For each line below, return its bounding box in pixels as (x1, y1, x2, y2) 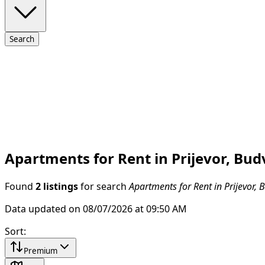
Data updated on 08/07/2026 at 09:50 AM (5, 203, 187, 214)
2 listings (35, 181, 78, 191)
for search (78, 181, 129, 191)
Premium (24, 246, 57, 255)
